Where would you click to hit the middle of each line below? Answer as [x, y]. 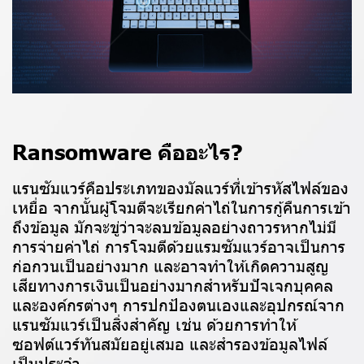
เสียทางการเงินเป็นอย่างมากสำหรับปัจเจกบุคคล [173, 284]
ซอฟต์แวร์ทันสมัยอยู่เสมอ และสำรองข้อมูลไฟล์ [170, 342]
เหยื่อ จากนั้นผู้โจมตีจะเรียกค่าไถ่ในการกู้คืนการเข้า [182, 206]
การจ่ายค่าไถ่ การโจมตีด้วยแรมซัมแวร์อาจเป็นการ [179, 245]
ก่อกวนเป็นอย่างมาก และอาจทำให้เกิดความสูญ [171, 264]
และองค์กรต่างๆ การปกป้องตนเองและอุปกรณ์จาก [178, 303]
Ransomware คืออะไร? [128, 151]
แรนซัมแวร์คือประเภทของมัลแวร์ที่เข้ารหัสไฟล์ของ [180, 186]
